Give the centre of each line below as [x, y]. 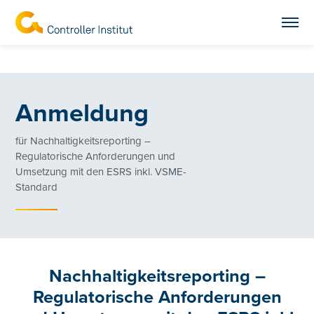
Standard [37, 187]
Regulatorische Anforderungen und [96, 156]
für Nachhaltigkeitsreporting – [83, 141]
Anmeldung [82, 114]
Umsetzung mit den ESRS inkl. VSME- [101, 172]
